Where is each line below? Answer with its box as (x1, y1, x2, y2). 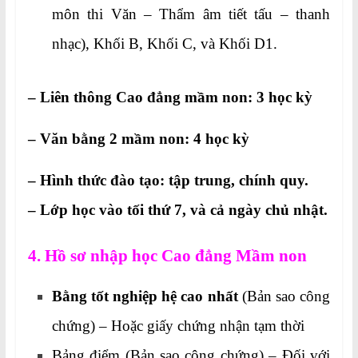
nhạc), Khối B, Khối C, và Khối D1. (51, 35, 277, 53)
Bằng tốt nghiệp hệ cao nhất (51, 288, 238, 305)
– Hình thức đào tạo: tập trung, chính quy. (27, 172, 308, 189)
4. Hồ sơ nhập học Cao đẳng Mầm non (27, 246, 311, 266)
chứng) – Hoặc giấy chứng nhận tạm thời (51, 317, 304, 335)
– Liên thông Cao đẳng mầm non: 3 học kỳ (27, 89, 312, 106)
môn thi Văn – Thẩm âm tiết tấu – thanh (51, 6, 331, 23)
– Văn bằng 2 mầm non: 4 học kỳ (27, 130, 249, 148)
